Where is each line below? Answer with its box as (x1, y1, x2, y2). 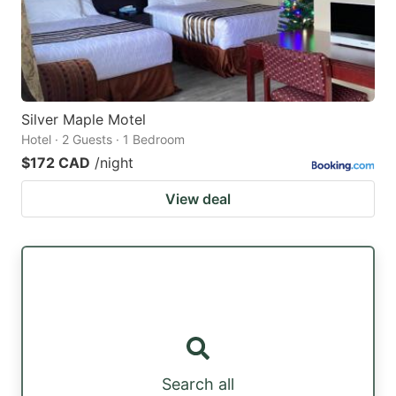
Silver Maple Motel (21, 110, 146, 129)
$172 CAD (21, 154, 90, 172)
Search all (162, 375, 234, 394)
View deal (165, 190, 231, 209)
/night (95, 154, 133, 172)
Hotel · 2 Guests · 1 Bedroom (21, 132, 185, 148)
